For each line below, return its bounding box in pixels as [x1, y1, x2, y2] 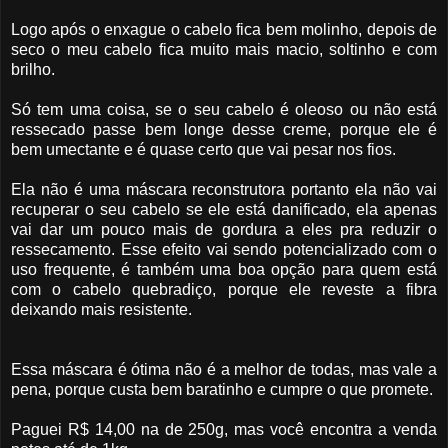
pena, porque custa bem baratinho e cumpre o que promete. [11, 380, 437, 398]
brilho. [11, 60, 55, 78]
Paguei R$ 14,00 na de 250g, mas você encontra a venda [11, 420, 437, 438]
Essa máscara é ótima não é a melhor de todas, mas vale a [11, 360, 437, 378]
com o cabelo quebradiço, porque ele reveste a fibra [11, 280, 437, 298]
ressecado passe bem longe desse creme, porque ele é [11, 120, 437, 138]
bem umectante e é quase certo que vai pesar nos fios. [11, 140, 396, 158]
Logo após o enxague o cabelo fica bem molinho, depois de [11, 20, 437, 38]
